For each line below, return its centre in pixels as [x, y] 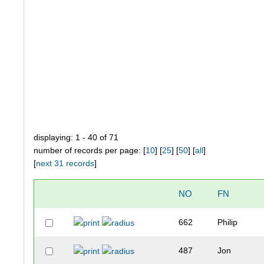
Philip [228, 222]
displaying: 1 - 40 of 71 [76, 138]
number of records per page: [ [90, 151]
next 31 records [65, 164]
